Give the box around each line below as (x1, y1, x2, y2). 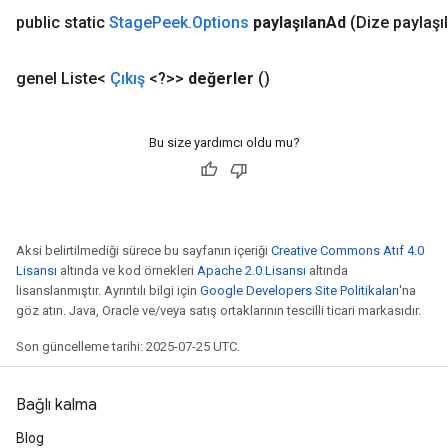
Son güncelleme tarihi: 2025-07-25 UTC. (16, 338, 240, 354)
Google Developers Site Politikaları (200, 282, 399, 298)
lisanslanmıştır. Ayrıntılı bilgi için (16, 282, 200, 298)
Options (192, 12, 249, 32)
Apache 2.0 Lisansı (197, 262, 306, 278)
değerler (188, 68, 254, 88)
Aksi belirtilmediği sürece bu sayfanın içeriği (16, 242, 271, 258)
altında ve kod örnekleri (57, 262, 197, 278)
